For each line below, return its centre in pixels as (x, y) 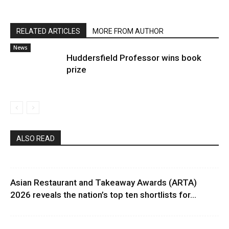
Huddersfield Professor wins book (134, 58)
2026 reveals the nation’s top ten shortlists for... (103, 194)
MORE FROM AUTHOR (128, 31)
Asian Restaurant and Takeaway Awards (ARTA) (104, 182)
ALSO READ (36, 138)
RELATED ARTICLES (48, 31)
